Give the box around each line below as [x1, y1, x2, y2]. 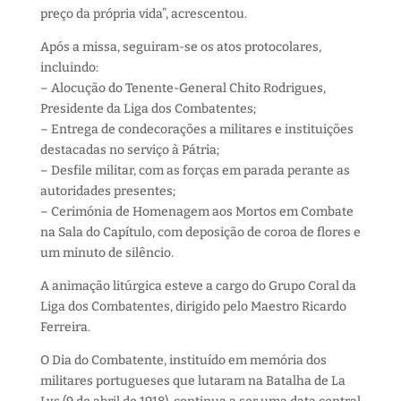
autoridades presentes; [39, 183, 175, 199]
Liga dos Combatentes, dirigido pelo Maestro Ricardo [39, 299, 346, 314]
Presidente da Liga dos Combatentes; [39, 101, 256, 116]
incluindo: [39, 60, 98, 75]
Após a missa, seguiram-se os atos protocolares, [39, 39, 321, 55]
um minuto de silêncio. [39, 245, 174, 260]
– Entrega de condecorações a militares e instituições [39, 122, 354, 137]
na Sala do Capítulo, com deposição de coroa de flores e [39, 225, 361, 240]
